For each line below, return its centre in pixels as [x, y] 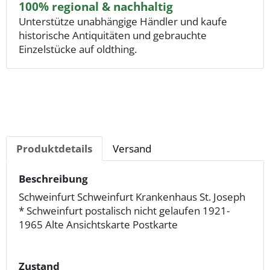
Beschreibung [53, 179]
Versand [132, 149]
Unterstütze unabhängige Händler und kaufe [123, 22]
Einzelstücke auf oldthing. [78, 49]
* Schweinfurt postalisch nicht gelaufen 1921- [124, 211]
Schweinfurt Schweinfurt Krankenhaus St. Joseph [132, 197]
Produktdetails [54, 149]
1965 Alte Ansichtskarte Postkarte [98, 225]
